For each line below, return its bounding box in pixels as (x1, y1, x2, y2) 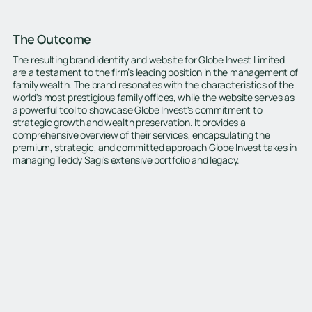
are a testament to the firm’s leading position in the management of (12, 65, 299, 79)
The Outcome (12, 30, 91, 47)
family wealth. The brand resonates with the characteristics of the (12, 78, 294, 92)
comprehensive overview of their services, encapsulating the (12, 128, 270, 142)
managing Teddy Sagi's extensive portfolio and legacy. (12, 153, 240, 167)
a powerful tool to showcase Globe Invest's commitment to (12, 103, 263, 117)
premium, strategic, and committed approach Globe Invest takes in (12, 141, 297, 155)
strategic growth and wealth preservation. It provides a (12, 116, 246, 130)
